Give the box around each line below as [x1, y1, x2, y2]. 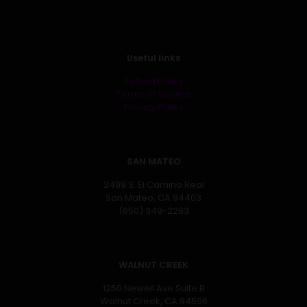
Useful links [127, 51, 180, 64]
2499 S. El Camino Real [103, 178, 204, 191]
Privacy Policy [123, 101, 184, 114]
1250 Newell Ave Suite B [102, 282, 205, 295]
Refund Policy [123, 75, 184, 88]
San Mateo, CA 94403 [106, 191, 201, 204]
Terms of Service [116, 88, 191, 101]
